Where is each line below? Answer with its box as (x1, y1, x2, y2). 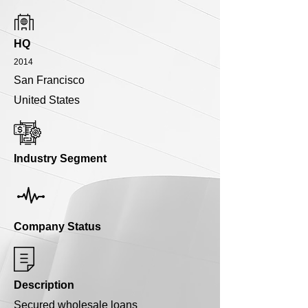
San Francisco (14, 74, 85, 87)
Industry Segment (14, 153, 107, 165)
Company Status (14, 221, 101, 233)
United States (14, 94, 80, 107)
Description (14, 279, 74, 291)
